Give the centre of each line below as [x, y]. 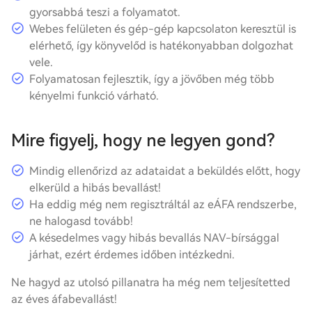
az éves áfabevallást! [64, 299]
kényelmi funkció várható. [94, 95]
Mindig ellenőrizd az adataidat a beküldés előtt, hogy [165, 171]
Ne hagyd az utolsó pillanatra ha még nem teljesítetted [151, 282]
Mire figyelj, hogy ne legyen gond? [143, 140]
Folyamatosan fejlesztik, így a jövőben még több [152, 79]
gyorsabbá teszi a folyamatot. [105, 12]
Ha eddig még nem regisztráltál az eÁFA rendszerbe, [163, 204]
